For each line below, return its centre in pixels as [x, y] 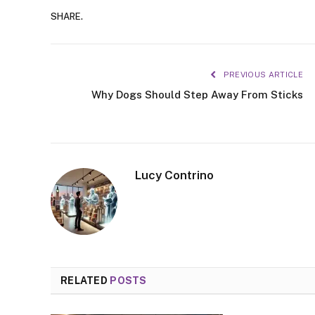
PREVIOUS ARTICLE [262, 74]
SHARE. [67, 17]
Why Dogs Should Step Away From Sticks [197, 94]
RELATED [85, 280]
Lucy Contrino [174, 175]
